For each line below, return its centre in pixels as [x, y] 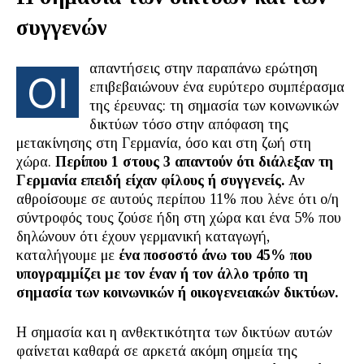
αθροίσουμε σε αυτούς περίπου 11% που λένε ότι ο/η [178, 199]
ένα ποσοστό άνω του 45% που [215, 255]
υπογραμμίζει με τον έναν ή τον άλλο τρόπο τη [162, 274]
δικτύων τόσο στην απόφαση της [189, 124]
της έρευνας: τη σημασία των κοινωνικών [214, 106]
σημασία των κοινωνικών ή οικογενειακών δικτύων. [177, 292]
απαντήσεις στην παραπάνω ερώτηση [204, 68]
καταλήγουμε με [67, 255]
